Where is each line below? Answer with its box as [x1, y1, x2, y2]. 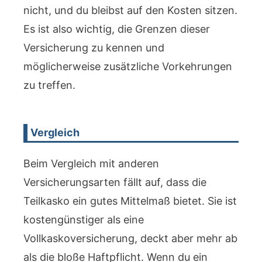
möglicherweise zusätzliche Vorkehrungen [23, 60, 232, 73]
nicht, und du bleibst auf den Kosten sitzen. [23, 4, 237, 16]
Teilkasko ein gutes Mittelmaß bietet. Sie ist [23, 195, 237, 207]
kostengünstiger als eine [23, 213, 144, 226]
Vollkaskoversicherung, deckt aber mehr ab [23, 232, 237, 244]
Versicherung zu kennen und [23, 42, 164, 54]
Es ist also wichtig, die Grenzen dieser [23, 23, 210, 35]
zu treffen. [23, 79, 75, 91]
